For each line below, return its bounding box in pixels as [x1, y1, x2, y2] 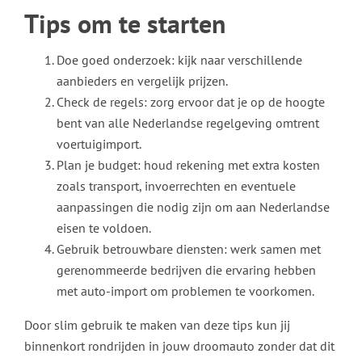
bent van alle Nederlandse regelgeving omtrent [57, 115, 319, 131]
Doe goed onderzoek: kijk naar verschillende [57, 52, 302, 68]
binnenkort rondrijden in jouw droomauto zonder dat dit [24, 338, 335, 354]
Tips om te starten [24, 6, 225, 40]
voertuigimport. [57, 136, 141, 152]
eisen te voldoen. [57, 220, 151, 236]
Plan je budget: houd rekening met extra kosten [57, 157, 320, 173]
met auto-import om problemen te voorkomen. [57, 283, 314, 299]
